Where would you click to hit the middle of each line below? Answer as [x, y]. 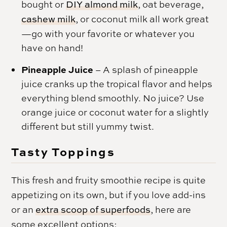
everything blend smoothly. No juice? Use [113, 98]
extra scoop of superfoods [93, 210]
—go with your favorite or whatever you [108, 34]
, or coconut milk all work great [142, 19]
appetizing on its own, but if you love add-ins [109, 195]
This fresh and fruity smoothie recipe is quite [109, 180]
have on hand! [52, 48]
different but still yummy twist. [88, 126]
